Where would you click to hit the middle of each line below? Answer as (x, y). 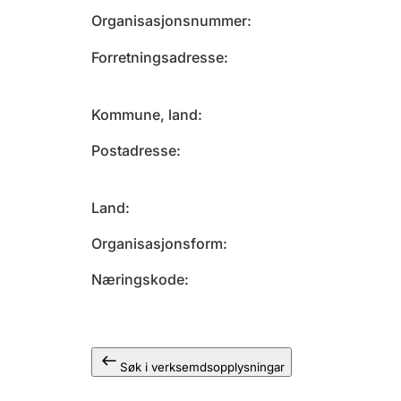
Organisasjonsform (157, 243)
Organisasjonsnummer (169, 21)
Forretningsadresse (158, 57)
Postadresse (134, 150)
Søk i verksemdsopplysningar (202, 367)
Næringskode (138, 279)
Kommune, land (145, 115)
